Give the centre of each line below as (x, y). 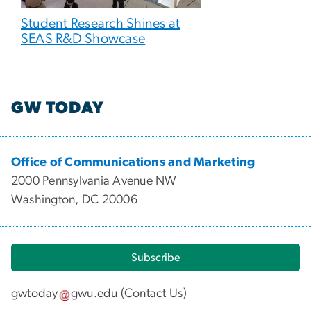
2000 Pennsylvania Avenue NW (94, 181)
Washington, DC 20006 (74, 200)
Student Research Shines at (101, 24)
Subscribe (155, 257)
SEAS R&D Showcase (83, 39)
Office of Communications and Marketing (133, 162)
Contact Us (154, 294)
